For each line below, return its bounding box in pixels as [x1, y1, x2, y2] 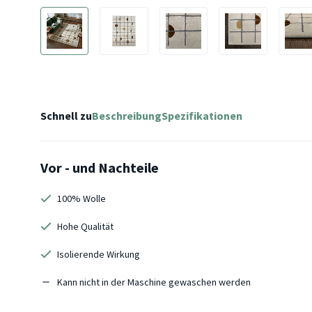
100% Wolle [57, 192, 106, 205]
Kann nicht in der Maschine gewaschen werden [57, 276, 251, 288]
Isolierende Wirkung [57, 248, 140, 260]
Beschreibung [92, 109, 162, 123]
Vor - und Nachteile [40, 159, 159, 176]
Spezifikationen [162, 109, 242, 123]
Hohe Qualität [57, 220, 114, 233]
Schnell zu [40, 109, 92, 123]
